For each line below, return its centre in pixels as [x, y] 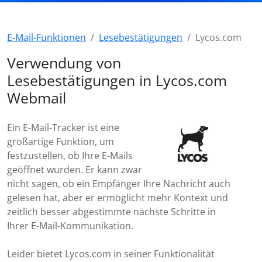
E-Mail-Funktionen [46, 37]
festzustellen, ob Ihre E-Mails [70, 156]
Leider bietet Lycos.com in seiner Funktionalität [111, 254]
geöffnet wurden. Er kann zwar [75, 170]
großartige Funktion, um [61, 142]
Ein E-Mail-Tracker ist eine [63, 127]
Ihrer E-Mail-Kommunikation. [70, 226]
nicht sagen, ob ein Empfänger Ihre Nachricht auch [119, 184]
